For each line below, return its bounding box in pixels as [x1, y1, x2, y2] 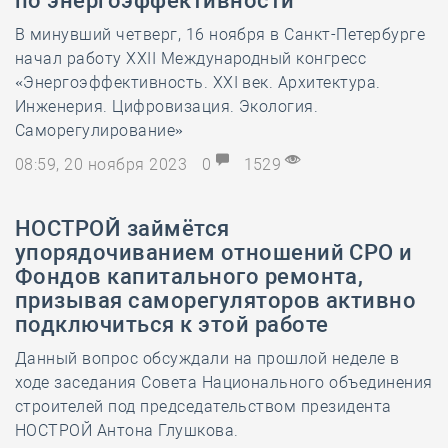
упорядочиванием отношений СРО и [15, 240, 413, 265]
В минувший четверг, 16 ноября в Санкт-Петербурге [15, 25, 426, 44]
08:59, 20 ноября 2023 [15, 155, 192, 174]
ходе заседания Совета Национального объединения [15, 373, 433, 392]
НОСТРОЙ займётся [15, 216, 230, 241]
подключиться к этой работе [15, 312, 329, 337]
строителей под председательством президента [15, 397, 392, 416]
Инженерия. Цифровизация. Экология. [15, 97, 319, 116]
